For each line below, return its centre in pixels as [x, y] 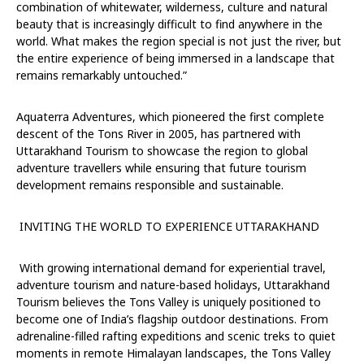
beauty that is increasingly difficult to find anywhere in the [169, 24]
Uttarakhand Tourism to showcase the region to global [162, 150]
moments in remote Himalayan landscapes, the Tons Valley [173, 353]
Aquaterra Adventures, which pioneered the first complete [170, 116]
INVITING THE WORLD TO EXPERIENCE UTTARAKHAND [169, 226]
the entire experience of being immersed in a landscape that [175, 58]
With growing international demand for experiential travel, [173, 267]
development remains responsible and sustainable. [150, 184]
